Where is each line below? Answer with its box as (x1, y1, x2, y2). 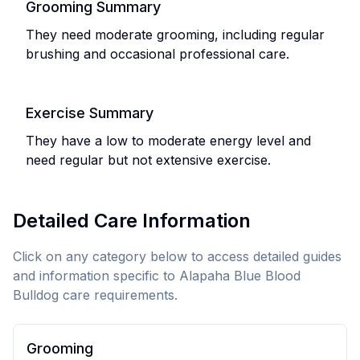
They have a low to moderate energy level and (26, 133, 311, 149)
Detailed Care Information (13, 209, 251, 232)
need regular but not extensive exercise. (26, 152, 271, 168)
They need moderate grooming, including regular (26, 27, 325, 43)
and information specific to (13, 268, 179, 284)
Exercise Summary (26, 104, 153, 121)
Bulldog (13, 287, 59, 303)
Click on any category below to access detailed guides (13, 248, 342, 264)
